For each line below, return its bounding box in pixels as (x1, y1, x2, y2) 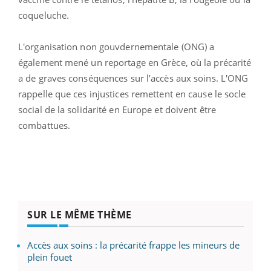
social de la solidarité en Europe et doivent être (18, 103, 216, 116)
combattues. (18, 119, 71, 131)
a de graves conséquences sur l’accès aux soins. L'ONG (18, 71, 249, 84)
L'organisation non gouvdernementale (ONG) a (18, 40, 215, 53)
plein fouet (27, 250, 72, 263)
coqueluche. (18, 8, 74, 21)
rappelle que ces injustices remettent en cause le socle (18, 87, 246, 100)
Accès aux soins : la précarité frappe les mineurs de (27, 238, 240, 251)
